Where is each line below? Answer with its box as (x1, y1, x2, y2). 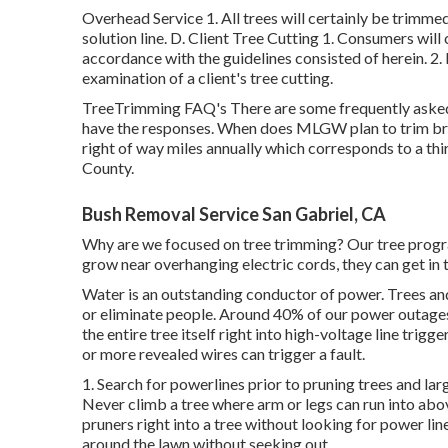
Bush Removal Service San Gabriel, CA (82, 203, 386, 225)
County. (82, 158, 134, 177)
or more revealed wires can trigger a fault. (82, 344, 365, 363)
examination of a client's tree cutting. (82, 68, 333, 87)
